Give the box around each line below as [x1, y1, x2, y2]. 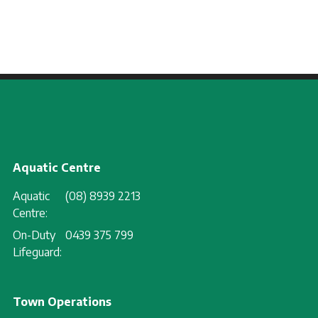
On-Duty [12, 228, 55, 243]
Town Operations [12, 295, 111, 309]
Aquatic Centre [12, 160, 101, 175]
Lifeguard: [12, 245, 62, 260]
